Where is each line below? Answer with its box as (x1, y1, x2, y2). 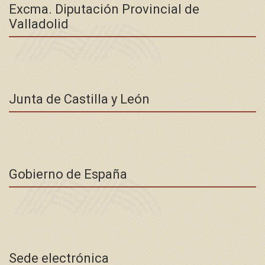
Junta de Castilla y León (9, 92, 150, 106)
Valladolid (9, 17, 69, 31)
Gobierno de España (9, 167, 127, 182)
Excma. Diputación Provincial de (9, 2, 199, 17)
